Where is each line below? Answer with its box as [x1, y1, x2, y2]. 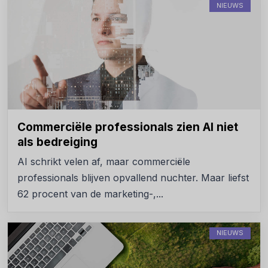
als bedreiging [17, 135, 98, 149]
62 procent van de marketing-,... [17, 187, 163, 200]
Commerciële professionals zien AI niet [17, 120, 238, 134]
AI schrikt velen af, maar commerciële [17, 155, 190, 167]
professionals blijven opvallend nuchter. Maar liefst [17, 171, 249, 184]
